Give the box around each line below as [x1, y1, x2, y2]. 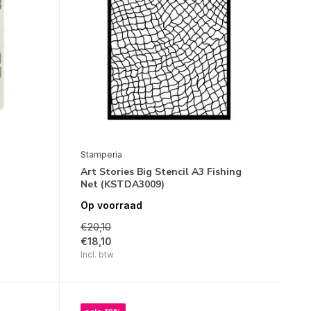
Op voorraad [80, 199, 142, 212]
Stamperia [80, 149, 122, 160]
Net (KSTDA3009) [80, 178, 165, 192]
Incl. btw [80, 249, 114, 260]
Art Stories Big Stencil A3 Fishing [80, 165, 242, 179]
